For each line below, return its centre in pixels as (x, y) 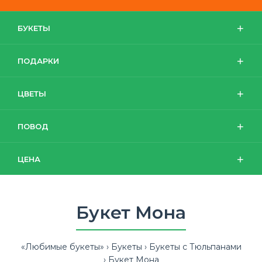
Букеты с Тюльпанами (195, 247)
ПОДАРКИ (38, 61)
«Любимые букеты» (62, 247)
